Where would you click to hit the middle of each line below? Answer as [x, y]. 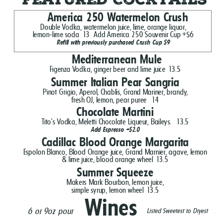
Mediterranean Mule [115, 59]
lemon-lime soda [56, 34]
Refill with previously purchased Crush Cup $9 [113, 42]
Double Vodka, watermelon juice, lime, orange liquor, [113, 27]
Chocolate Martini [115, 112]
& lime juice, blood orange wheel [107, 159]
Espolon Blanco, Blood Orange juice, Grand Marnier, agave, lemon [115, 152]
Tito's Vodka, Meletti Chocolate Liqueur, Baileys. [107, 122]
